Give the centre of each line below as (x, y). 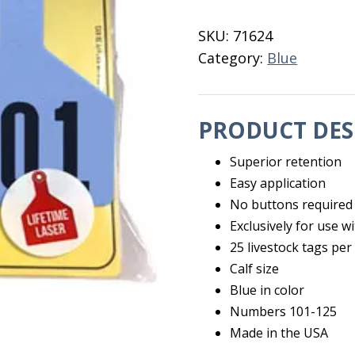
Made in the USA (279, 333)
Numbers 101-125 (284, 311)
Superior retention (286, 162)
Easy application (278, 183)
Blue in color (267, 290)
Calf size (255, 269)
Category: (233, 58)
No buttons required (292, 204)
